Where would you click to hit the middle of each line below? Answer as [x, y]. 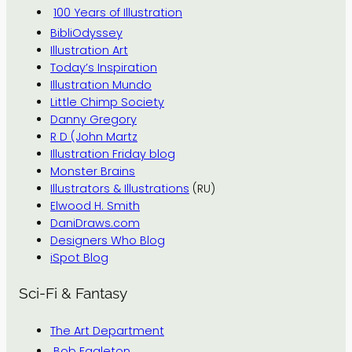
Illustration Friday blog [113, 154]
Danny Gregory [93, 119]
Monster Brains [93, 171]
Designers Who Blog [108, 240]
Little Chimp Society [107, 102]
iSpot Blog [79, 257]
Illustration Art [89, 50]
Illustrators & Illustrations [120, 188]
